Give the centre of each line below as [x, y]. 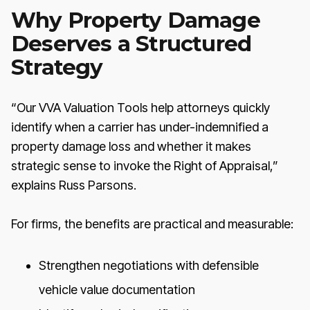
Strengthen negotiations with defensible [149, 265]
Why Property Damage [136, 20]
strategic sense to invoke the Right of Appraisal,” [145, 165]
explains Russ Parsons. [74, 185]
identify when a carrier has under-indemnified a [140, 127]
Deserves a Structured [131, 43]
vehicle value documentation [117, 289]
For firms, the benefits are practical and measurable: [152, 224]
